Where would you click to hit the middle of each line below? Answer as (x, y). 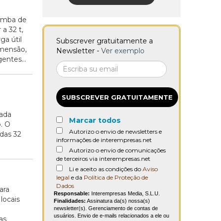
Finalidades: (70, 201)
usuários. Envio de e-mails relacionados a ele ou (111, 216)
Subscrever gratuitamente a (105, 41)
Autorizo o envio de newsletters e (115, 132)
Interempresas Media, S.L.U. (125, 194)
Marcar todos (95, 121)
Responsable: (72, 194)
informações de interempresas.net (104, 140)
